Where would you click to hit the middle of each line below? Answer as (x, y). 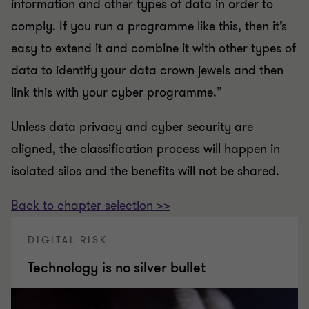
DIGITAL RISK (68, 240)
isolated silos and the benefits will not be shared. (145, 171)
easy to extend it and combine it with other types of (153, 48)
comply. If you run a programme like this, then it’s (149, 26)
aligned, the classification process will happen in (146, 149)
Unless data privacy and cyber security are (132, 127)
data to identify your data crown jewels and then (147, 70)
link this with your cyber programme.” (117, 92)
